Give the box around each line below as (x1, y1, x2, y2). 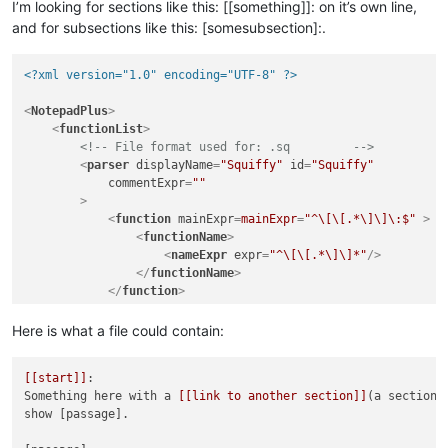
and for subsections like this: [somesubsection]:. (12, 18, 326, 36)
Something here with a (24, 389, 179, 403)
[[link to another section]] (178, 389, 368, 403)
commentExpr (108, 176, 186, 190)
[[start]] (24, 371, 88, 385)
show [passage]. (24, 407, 130, 421)
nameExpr (171, 248, 228, 262)
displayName (136, 158, 214, 172)
